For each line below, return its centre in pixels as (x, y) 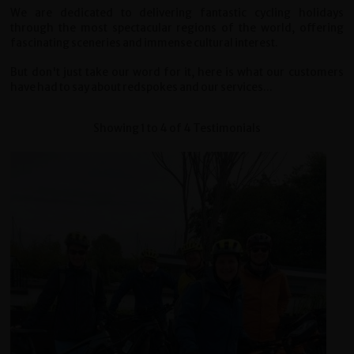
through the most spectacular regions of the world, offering (177, 28)
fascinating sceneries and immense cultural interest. (145, 43)
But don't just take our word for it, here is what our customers (177, 72)
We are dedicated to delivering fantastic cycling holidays (177, 13)
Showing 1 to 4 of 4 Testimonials (177, 128)
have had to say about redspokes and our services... (142, 87)
